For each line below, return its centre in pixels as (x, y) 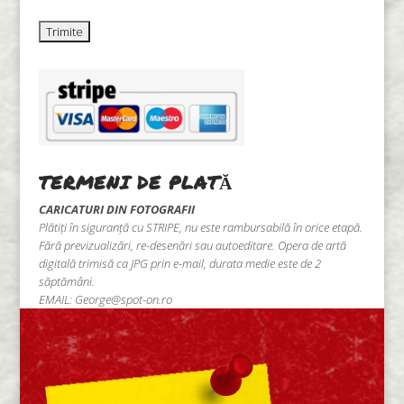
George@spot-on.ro (123, 299)
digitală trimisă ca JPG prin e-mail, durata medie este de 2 (179, 263)
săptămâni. (66, 281)
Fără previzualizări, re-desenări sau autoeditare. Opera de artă (192, 245)
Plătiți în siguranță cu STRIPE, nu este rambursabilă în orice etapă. (200, 227)
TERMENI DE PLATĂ (135, 182)
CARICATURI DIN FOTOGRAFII (116, 209)
